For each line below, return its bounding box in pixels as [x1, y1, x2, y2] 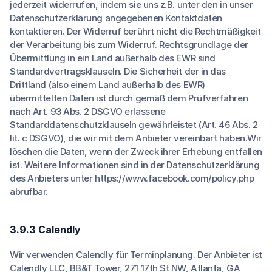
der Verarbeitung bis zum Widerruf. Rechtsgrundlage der [10, 39, 248, 50]
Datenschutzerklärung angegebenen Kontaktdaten [10, 12, 222, 24]
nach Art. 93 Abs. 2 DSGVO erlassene [10, 106, 166, 117]
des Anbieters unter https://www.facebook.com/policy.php [10, 172, 254, 184]
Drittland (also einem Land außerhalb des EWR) [10, 79, 205, 90]
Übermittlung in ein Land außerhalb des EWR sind [10, 52, 216, 64]
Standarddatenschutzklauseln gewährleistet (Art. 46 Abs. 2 [10, 119, 258, 131]
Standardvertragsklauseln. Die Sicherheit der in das [10, 66, 226, 77]
